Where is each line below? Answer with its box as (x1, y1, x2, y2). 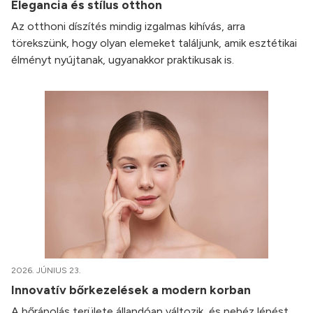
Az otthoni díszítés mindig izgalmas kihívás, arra (11, 20, 245, 33)
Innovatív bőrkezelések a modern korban (11, 282, 254, 297)
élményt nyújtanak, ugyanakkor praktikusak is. (11, 53, 234, 66)
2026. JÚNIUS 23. (11, 265, 81, 275)
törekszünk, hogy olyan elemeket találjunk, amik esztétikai (11, 36, 297, 50)
